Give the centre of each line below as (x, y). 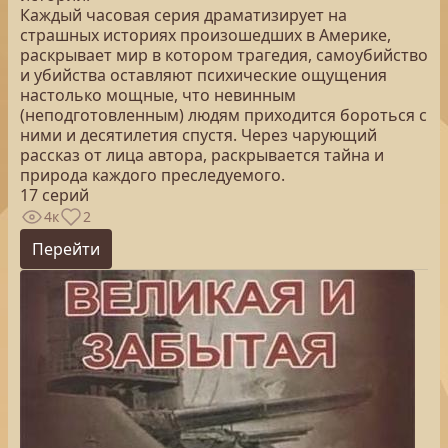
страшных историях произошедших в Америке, (205, 35)
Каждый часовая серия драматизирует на (183, 15)
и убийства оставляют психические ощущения (203, 75)
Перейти (66, 249)
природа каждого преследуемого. (152, 175)
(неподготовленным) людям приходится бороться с (223, 115)
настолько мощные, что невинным (158, 95)
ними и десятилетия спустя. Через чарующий (198, 135)
